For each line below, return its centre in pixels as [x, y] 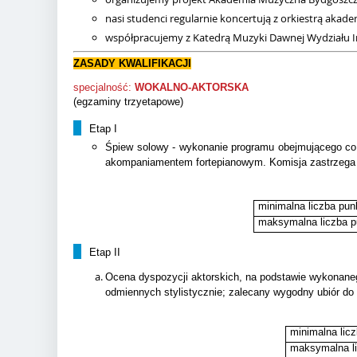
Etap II [105, 252]
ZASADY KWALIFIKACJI [132, 63]
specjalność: [102, 88]
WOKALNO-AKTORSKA [192, 88]
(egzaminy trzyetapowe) [128, 101]
